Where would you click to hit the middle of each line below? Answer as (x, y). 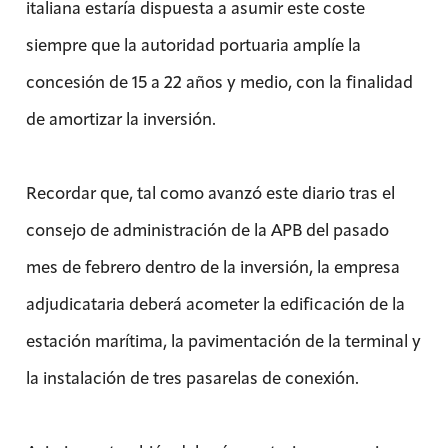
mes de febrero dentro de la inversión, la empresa (212, 266)
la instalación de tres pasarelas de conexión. (192, 377)
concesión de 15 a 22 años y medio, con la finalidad (219, 81)
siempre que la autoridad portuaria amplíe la (193, 44)
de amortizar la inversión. (120, 118)
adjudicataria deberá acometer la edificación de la (215, 303)
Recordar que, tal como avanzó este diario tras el (210, 192)
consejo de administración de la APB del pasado (207, 229)
